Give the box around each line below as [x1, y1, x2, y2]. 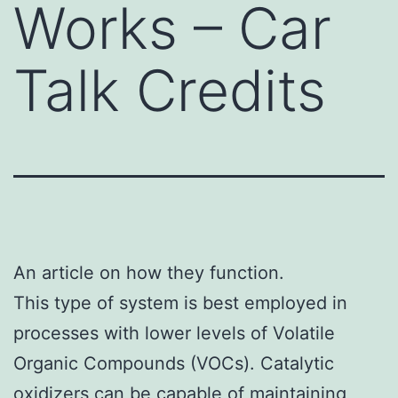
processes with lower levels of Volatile [13, 322, 335, 344]
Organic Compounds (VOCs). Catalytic [13, 352, 334, 374]
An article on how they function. [13, 261, 284, 283]
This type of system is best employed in [13, 291, 347, 314]
